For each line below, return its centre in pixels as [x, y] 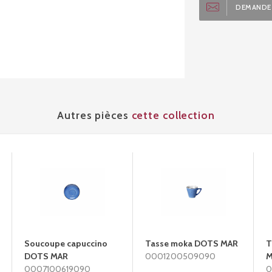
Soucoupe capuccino [66, 243]
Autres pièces [94, 115]
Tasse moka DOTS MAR [192, 243]
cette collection [173, 115]
